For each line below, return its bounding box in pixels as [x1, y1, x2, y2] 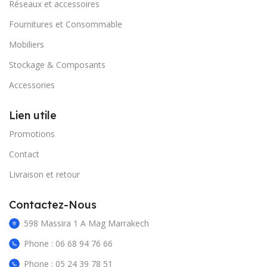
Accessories [9, 79, 55, 91]
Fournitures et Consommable [9, 18, 122, 30]
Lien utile [9, 108, 57, 123]
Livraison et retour [9, 169, 80, 181]
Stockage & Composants [9, 59, 105, 71]
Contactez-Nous [9, 198, 97, 212]
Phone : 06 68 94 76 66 [24, 238, 113, 250]
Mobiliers [9, 39, 44, 51]
